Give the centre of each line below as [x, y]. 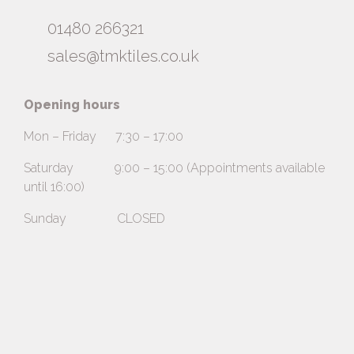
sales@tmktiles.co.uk [123, 56]
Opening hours [72, 105]
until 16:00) [54, 187]
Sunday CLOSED [94, 219]
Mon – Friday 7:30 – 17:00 [104, 137]
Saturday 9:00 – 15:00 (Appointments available [174, 168]
